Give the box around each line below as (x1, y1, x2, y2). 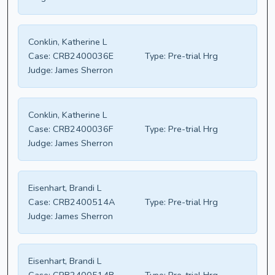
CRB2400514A (50, 196, 115, 209)
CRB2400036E (50, 50, 114, 63)
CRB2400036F (50, 123, 113, 136)
